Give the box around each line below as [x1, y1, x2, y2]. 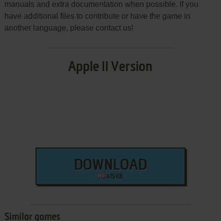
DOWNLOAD [74, 158, 147, 174]
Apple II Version [68, 60, 153, 74]
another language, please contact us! [4, 24, 133, 33]
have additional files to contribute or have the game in [4, 12, 190, 21]
